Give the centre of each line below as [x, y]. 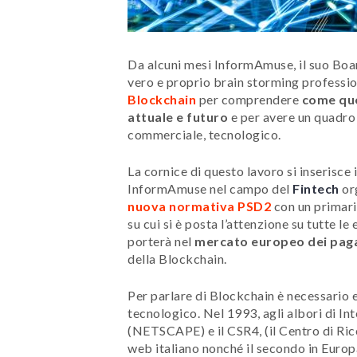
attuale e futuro [178, 116]
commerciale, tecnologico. [204, 134]
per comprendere [249, 99]
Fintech [316, 188]
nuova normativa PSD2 [199, 206]
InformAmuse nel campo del [210, 188]
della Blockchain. [177, 258]
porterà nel [161, 241]
